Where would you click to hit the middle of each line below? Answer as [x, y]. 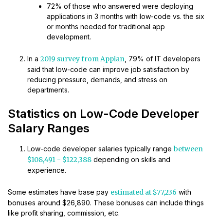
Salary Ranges [49, 128]
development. [69, 37]
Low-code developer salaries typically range [100, 149]
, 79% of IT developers [163, 59]
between [188, 149]
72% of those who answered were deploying [120, 6]
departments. [48, 90]
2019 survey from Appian [82, 59]
